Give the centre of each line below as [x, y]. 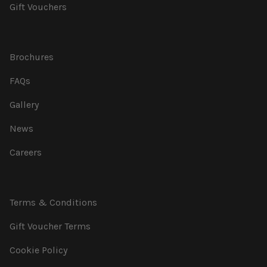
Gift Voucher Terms [50, 226]
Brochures [32, 57]
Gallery [24, 105]
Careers [26, 152]
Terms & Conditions [53, 202]
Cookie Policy [38, 250]
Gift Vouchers [38, 7]
